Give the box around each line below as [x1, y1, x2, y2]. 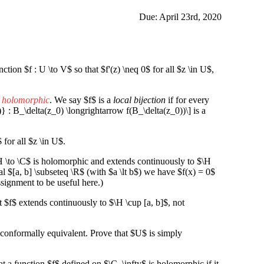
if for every [166, 94, 209, 105]
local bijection [113, 94, 166, 105]
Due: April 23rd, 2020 [139, 11, 222, 22]
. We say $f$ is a [49, 94, 113, 105]
